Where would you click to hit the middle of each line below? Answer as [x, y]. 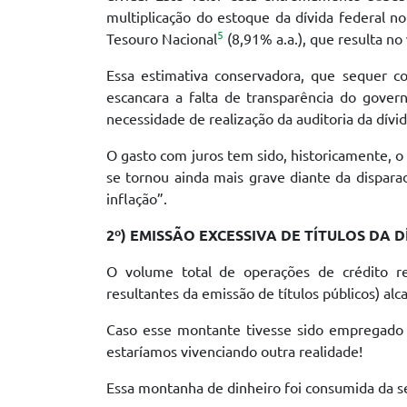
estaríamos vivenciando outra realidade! [234, 352]
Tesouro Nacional [162, 40]
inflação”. [137, 199]
